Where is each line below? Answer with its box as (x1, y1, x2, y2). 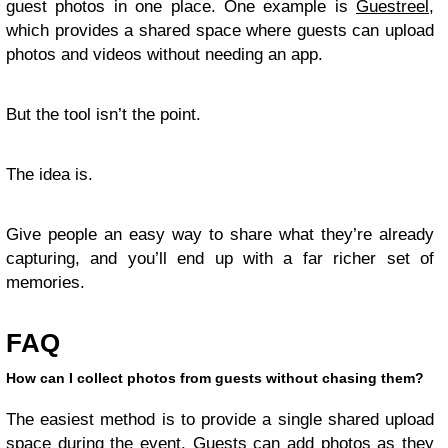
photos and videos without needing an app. (6, 45, 323, 64)
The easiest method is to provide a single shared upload (6, 410, 434, 429)
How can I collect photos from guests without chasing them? (6, 370, 424, 386)
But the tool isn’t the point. (6, 105, 201, 124)
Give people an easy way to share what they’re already (6, 225, 434, 244)
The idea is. (6, 165, 93, 184)
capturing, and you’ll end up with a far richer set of (6, 249, 434, 268)
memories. (6, 273, 85, 292)
